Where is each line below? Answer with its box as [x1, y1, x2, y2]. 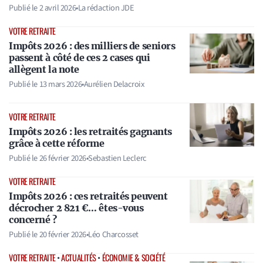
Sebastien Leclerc [88, 151, 147, 164]
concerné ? [9, 213, 57, 225]
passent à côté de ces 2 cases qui [9, 52, 150, 64]
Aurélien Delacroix [83, 78, 144, 91]
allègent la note [9, 63, 79, 76]
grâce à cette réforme [9, 137, 104, 149]
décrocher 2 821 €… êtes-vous [9, 201, 144, 214]
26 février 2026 [39, 151, 86, 164]
